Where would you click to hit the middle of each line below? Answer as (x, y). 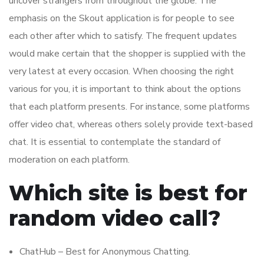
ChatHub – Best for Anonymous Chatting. (105, 252)
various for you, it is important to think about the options (125, 89)
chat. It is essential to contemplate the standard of (115, 142)
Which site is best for (128, 193)
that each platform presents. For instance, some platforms (129, 107)
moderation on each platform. (69, 160)
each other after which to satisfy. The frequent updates (123, 36)
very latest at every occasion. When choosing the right (121, 72)
